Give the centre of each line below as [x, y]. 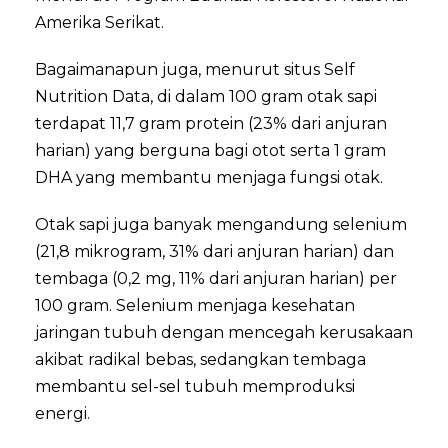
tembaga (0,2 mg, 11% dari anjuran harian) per [216, 278]
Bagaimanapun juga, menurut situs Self [195, 69]
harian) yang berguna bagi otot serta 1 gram [210, 150]
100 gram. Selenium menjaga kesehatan [195, 305]
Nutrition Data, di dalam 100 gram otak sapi [206, 96]
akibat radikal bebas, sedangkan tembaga [200, 359]
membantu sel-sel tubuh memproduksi [195, 386]
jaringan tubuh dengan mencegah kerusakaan [224, 332]
